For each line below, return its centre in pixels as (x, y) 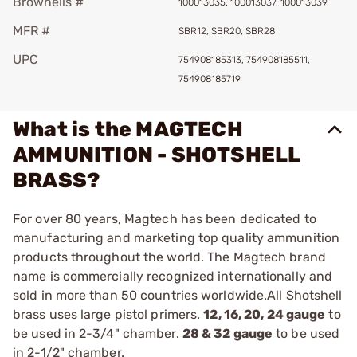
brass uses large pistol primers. (108, 314)
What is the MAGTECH (128, 129)
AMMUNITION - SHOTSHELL (157, 155)
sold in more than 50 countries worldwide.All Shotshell (178, 295)
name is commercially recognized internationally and (173, 276)
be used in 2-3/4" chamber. (98, 333)
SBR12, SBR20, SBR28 (227, 31)
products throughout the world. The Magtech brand (169, 257)
